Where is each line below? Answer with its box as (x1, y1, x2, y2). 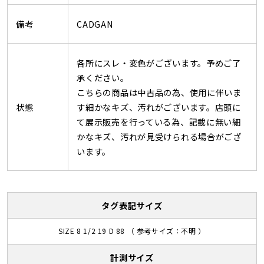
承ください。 (77, 71, 129, 84)
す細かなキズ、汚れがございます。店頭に (77, 100, 241, 113)
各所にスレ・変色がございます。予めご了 (77, 56, 241, 69)
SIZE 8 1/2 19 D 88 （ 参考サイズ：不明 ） (58, 226, 206, 236)
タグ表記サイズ (101, 199, 163, 212)
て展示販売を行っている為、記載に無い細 (77, 115, 241, 128)
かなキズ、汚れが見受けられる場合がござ (77, 130, 242, 143)
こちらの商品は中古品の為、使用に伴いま (77, 85, 242, 98)
